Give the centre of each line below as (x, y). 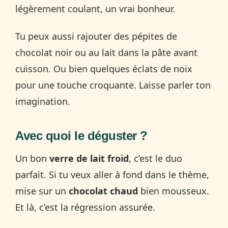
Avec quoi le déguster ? (81, 135)
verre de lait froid (89, 158)
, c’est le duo (155, 158)
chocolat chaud (103, 191)
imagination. (43, 101)
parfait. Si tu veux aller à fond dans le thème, (112, 174)
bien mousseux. (174, 191)
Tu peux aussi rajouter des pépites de (96, 36)
